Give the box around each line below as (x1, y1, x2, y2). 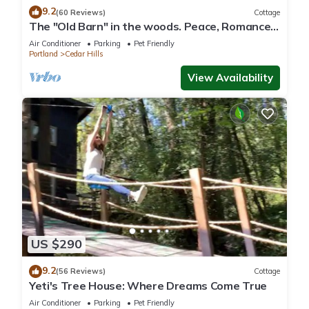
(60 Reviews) (56, 7, 106, 17)
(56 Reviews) (56, 266, 106, 277)
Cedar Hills (65, 49, 103, 59)
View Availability (188, 71, 273, 85)
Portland (29, 49, 58, 59)
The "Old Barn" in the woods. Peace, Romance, (29, 19, 273, 34)
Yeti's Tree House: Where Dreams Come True (29, 278, 267, 292)
